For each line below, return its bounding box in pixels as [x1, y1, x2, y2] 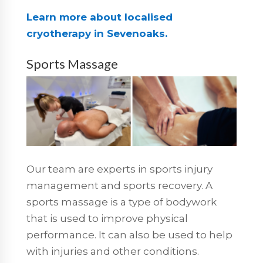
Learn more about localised [26, 11, 173, 23]
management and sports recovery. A [26, 180, 213, 192]
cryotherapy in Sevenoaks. [26, 27, 167, 39]
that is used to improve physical [26, 213, 188, 225]
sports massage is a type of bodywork [26, 196, 217, 208]
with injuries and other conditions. [26, 245, 199, 258]
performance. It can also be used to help [26, 229, 232, 241]
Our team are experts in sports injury [26, 163, 213, 176]
